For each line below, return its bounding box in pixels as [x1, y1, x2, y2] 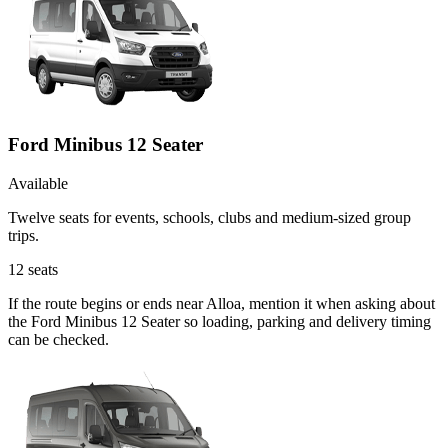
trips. [8, 226, 39, 244]
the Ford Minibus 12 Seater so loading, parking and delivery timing [8, 312, 431, 330]
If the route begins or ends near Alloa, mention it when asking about [8, 294, 435, 312]
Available [8, 174, 68, 192]
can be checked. [8, 330, 109, 348]
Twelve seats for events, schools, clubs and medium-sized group [8, 208, 411, 226]
